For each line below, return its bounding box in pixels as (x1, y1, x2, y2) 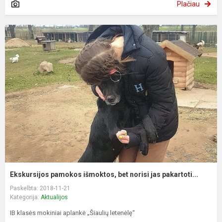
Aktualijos (41, 194, 68, 201)
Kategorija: (10, 194, 41, 201)
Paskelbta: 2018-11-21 (10, 185, 70, 192)
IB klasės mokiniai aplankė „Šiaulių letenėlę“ (10, 209, 135, 217)
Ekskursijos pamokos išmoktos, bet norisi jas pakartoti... (10, 170, 198, 179)
